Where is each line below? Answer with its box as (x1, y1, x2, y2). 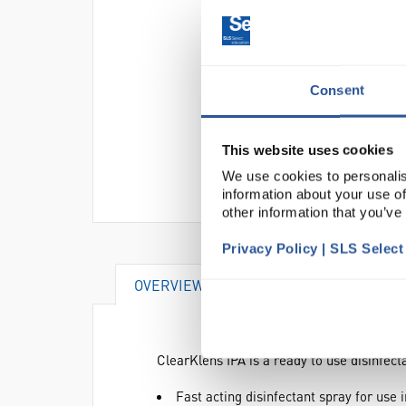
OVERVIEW (134, 275, 205, 295)
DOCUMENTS (252, 275, 338, 295)
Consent (310, 82, 364, 98)
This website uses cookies (221, 141, 393, 158)
